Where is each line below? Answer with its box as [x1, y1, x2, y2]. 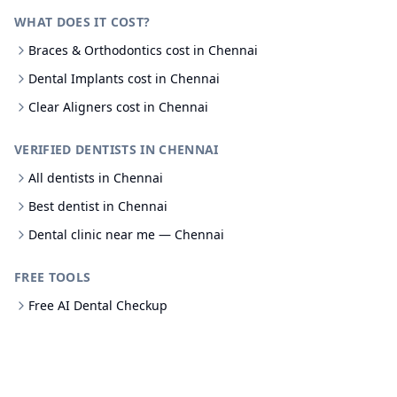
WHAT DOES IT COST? [14, 13, 151, 30]
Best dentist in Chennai [28, 198, 167, 214]
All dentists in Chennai [28, 169, 163, 186]
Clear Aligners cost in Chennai [28, 98, 208, 115]
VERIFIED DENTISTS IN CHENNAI [14, 141, 219, 158]
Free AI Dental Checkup [28, 297, 167, 314]
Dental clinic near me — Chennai [28, 226, 224, 243]
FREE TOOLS [14, 269, 91, 285]
